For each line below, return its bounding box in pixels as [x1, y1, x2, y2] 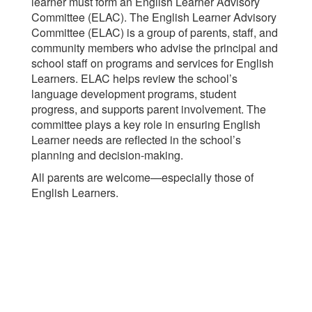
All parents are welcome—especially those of [31, 169, 253, 185]
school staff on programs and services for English [31, 55, 274, 71]
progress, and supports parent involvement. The [31, 101, 266, 117]
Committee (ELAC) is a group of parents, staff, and [31, 24, 278, 40]
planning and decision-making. [31, 147, 183, 163]
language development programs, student [31, 86, 236, 102]
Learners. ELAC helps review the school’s [31, 70, 237, 86]
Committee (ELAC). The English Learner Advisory [31, 9, 276, 25]
